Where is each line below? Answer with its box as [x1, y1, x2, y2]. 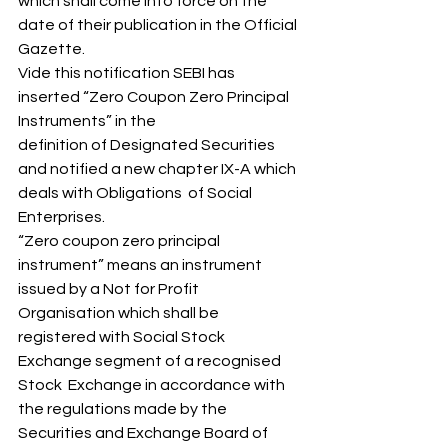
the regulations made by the [18, 401, 230, 417]
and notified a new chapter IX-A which [18, 161, 299, 177]
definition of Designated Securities [18, 137, 278, 153]
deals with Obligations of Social [18, 185, 255, 201]
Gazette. [18, 41, 88, 57]
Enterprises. [18, 209, 108, 225]
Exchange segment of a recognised [18, 353, 284, 369]
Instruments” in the [18, 113, 159, 129]
